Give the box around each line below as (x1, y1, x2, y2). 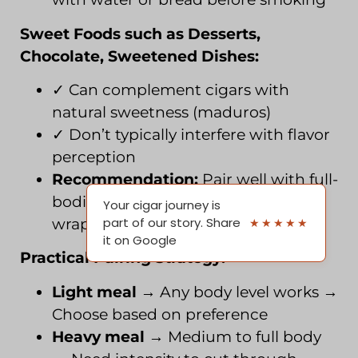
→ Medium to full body (145, 327, 321, 346)
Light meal (52, 282, 137, 301)
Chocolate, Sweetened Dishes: (20, 46, 259, 66)
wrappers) (52, 214, 128, 233)
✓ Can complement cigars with (52, 80, 289, 99)
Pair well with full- (198, 169, 338, 189)
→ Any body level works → (137, 282, 338, 301)
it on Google (103, 232, 177, 249)
